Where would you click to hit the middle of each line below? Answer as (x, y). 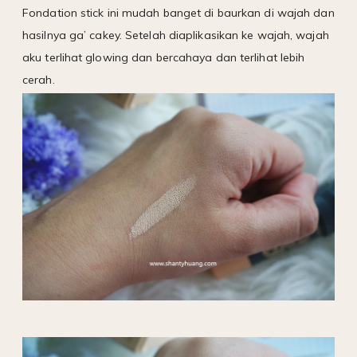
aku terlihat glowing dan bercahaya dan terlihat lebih (164, 58)
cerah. (39, 80)
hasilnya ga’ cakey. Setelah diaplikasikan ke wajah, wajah (176, 35)
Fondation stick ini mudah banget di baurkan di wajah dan (178, 13)
